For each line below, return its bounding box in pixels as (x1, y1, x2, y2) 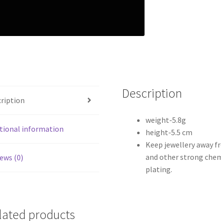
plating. (146, 164, 173, 174)
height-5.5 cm (146, 127, 193, 137)
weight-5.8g (146, 114, 186, 125)
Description (122, 85, 183, 101)
